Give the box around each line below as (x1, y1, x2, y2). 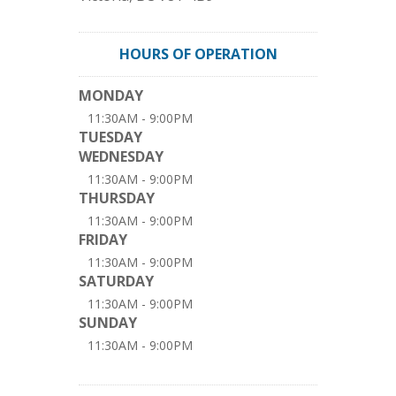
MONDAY (79, 86, 143, 105)
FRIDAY (79, 230, 127, 249)
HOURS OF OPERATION (118, 44, 278, 64)
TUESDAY (79, 127, 142, 147)
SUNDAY (79, 313, 137, 332)
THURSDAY (79, 188, 155, 208)
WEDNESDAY (79, 147, 164, 166)
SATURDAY (79, 271, 154, 291)
